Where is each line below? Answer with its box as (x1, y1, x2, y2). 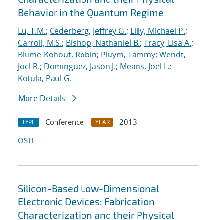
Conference (45, 117, 83, 127)
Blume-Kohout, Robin (18, 49, 97, 60)
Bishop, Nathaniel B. (66, 37, 140, 49)
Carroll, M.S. (18, 37, 62, 49)
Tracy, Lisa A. (144, 37, 191, 49)
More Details (18, 93, 67, 104)
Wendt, (159, 49, 186, 60)
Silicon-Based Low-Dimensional (18, 182, 159, 194)
